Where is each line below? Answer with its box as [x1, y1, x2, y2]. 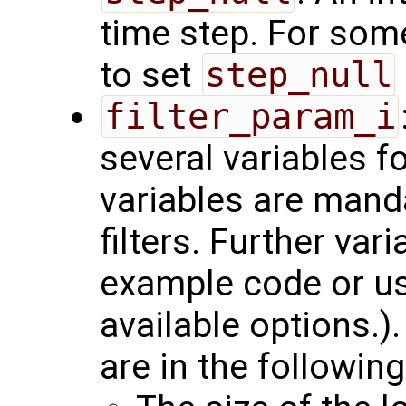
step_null [204, 54, 392, 96]
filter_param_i [103, 96, 396, 138]
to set [100, 54, 200, 97]
